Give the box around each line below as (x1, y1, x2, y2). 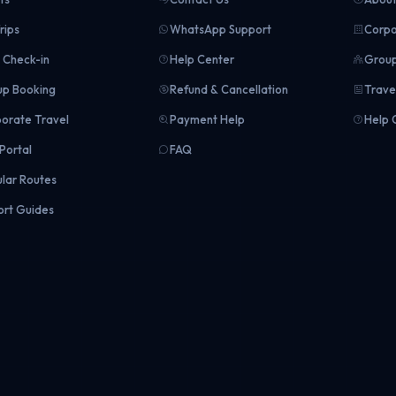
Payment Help (169, 112, 245, 126)
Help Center (169, 52, 234, 66)
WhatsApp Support (169, 22, 271, 36)
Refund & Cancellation (169, 82, 288, 96)
